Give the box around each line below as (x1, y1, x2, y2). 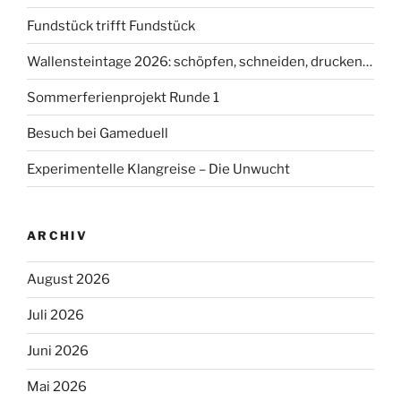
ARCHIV (27, 228, 89, 243)
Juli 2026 (27, 307, 84, 324)
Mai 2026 (27, 379, 87, 396)
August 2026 (27, 271, 110, 288)
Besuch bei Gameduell (27, 124, 168, 141)
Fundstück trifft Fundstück (27, 17, 195, 34)
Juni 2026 (27, 343, 89, 360)
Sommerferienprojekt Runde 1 (27, 89, 219, 106)
